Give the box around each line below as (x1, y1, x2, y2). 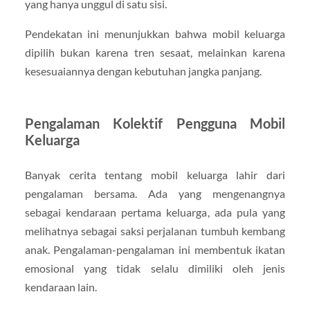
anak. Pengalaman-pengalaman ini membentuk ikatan (24, 243, 286, 257)
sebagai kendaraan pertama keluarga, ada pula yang (24, 206, 286, 219)
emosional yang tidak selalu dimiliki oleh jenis (24, 262, 286, 275)
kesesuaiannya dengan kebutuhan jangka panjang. (24, 64, 262, 78)
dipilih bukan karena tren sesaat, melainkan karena (24, 46, 286, 60)
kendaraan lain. (24, 280, 97, 294)
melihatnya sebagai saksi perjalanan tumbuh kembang (24, 224, 286, 238)
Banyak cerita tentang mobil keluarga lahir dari (24, 168, 286, 182)
